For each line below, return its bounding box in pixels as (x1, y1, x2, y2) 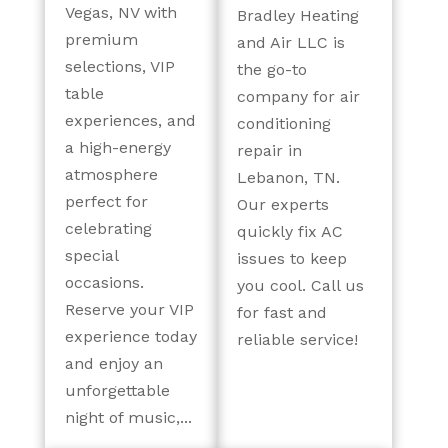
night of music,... (64, 408, 192, 427)
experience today (64, 327, 197, 346)
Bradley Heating (236, 6, 359, 26)
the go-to (236, 60, 307, 80)
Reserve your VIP (64, 300, 194, 319)
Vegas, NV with (64, 3, 177, 22)
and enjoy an (64, 354, 163, 373)
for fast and (236, 303, 327, 323)
